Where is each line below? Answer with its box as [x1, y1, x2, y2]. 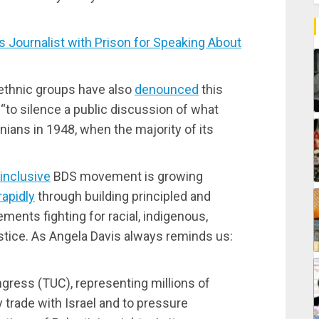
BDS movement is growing [51, 168, 203, 184]
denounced [135, 81, 199, 97]
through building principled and [35, 188, 211, 204]
